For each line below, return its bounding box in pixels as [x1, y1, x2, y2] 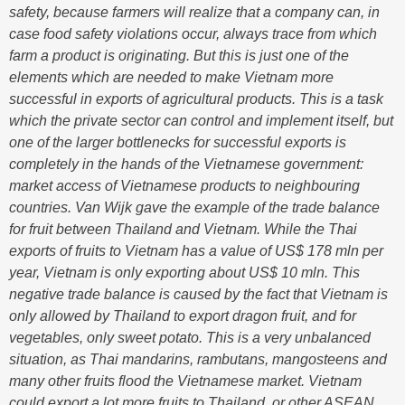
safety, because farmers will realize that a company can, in [9, 5, 380, 21]
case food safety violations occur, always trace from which [9, 26, 377, 42]
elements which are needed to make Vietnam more [9, 70, 334, 86]
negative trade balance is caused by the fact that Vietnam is [9, 287, 388, 303]
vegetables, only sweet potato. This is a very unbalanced [9, 330, 371, 346]
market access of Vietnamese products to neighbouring [9, 178, 360, 194]
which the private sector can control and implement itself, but [9, 113, 393, 129]
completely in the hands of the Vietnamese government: [9, 156, 363, 173]
